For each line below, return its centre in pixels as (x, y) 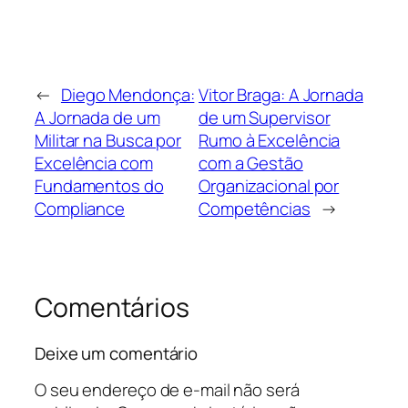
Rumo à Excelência (270, 141)
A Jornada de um (97, 118)
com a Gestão (251, 163)
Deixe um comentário (117, 353)
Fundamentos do (99, 186)
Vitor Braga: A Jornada (281, 95)
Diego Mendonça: (127, 95)
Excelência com (94, 163)
